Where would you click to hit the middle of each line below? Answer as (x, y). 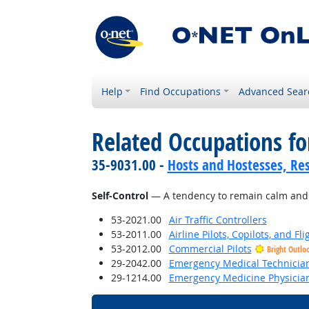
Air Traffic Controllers (218, 220)
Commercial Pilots (210, 249)
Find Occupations (181, 91)
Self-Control (120, 196)
